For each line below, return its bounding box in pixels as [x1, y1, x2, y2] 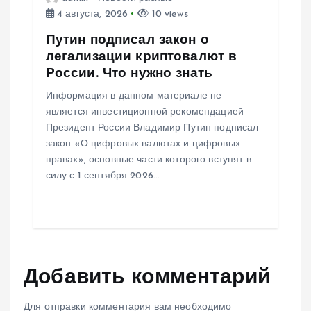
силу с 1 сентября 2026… [45, 170, 160, 181]
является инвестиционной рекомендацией [45, 106, 244, 117]
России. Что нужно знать [45, 66, 212, 81]
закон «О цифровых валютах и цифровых [45, 138, 240, 149]
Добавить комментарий [24, 267, 270, 288]
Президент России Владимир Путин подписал [45, 122, 259, 133]
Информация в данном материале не [45, 90, 222, 101]
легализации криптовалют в [45, 49, 237, 64]
